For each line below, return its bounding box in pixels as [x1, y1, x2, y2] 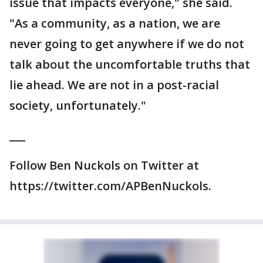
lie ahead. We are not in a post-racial [9, 77, 219, 93]
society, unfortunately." [9, 97, 146, 113]
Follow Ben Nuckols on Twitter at [9, 157, 199, 173]
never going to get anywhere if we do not [9, 36, 244, 52]
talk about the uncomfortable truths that [9, 56, 250, 72]
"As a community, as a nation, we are [9, 15, 220, 31]
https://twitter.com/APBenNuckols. [9, 178, 211, 194]
